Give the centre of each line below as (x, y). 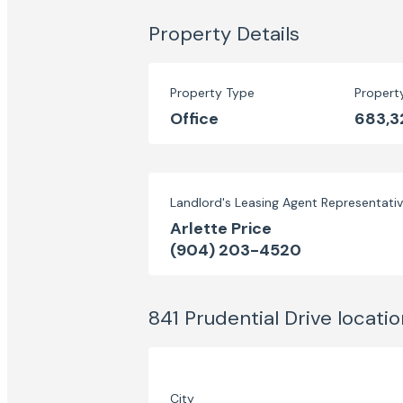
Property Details (224, 34)
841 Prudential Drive (240, 318)
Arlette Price (221, 228)
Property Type (212, 93)
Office (194, 119)
